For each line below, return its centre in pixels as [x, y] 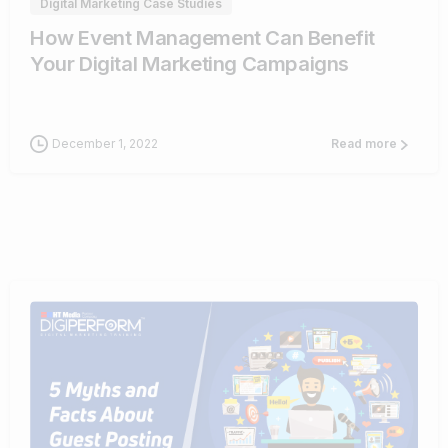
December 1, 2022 [105, 143]
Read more [364, 143]
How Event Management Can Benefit [202, 37]
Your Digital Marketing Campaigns [189, 63]
